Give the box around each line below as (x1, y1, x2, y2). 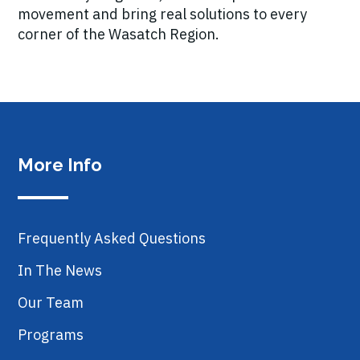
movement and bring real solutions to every (18, 5, 307, 23)
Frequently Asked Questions (18, 229, 206, 247)
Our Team (18, 293, 84, 312)
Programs (18, 325, 84, 344)
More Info (18, 154, 102, 175)
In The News (18, 261, 102, 280)
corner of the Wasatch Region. (18, 25, 219, 43)
